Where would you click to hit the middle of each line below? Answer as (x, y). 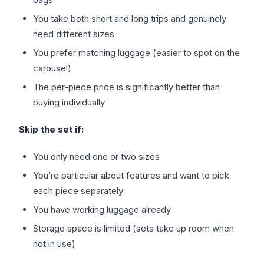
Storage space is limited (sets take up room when (133, 229)
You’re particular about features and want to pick (131, 176)
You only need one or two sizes (96, 157)
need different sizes (74, 34)
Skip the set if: (51, 130)
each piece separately (78, 191)
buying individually (69, 103)
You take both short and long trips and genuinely (130, 19)
